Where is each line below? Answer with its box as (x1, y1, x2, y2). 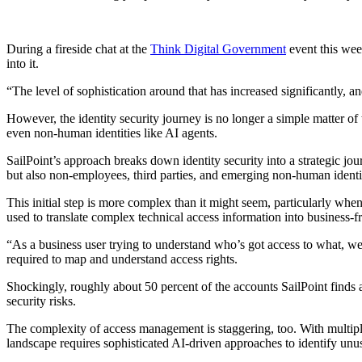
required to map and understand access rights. (6, 251, 238, 266)
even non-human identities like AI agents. (6, 125, 217, 140)
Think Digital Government (150, 41, 286, 56)
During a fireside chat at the (6, 41, 150, 56)
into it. (6, 56, 39, 70)
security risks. (6, 293, 76, 308)
